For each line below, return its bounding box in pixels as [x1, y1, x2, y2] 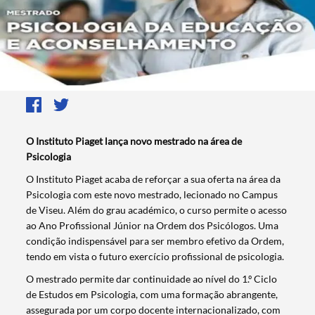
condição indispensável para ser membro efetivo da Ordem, [26, 235, 285, 247]
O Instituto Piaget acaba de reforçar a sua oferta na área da [26, 173, 281, 186]
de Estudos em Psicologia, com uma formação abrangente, [26, 288, 278, 301]
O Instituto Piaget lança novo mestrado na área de [26, 135, 243, 148]
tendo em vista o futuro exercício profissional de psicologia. [26, 250, 285, 263]
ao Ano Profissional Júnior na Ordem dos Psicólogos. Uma [26, 219, 279, 232]
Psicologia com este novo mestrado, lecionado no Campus [26, 188, 278, 201]
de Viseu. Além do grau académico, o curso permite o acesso [26, 204, 288, 217]
